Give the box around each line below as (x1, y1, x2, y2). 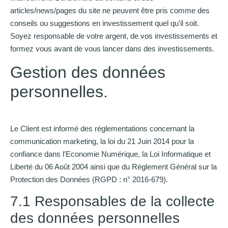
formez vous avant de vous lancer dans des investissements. (10, 44, 214, 53)
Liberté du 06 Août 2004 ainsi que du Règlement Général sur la (10, 162, 217, 171)
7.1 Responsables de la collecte (10, 193, 215, 210)
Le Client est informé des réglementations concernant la (10, 124, 194, 133)
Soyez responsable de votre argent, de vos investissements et (10, 32, 217, 41)
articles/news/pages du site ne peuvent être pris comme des (10, 6, 210, 15)
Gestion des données (10, 63, 165, 81)
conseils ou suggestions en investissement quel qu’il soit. (10, 19, 199, 28)
